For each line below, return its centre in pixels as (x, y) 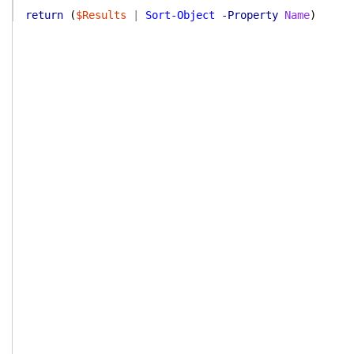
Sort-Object (180, 15)
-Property (250, 15)
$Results (101, 15)
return (44, 15)
